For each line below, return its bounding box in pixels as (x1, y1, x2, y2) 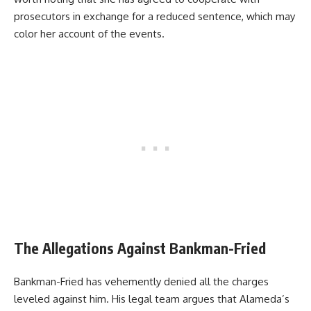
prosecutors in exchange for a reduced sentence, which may (14, 10, 295, 24)
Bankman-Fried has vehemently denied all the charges (14, 275, 269, 289)
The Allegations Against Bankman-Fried (14, 238, 266, 258)
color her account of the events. (14, 27, 165, 41)
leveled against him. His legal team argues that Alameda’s (14, 292, 289, 306)
